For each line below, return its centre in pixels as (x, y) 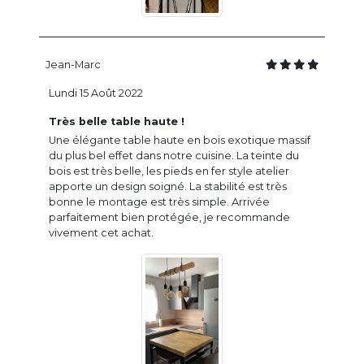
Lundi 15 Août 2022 (96, 93)
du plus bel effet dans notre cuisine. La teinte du (174, 156)
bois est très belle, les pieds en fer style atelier (169, 171)
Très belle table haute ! (117, 122)
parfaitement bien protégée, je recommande (169, 218)
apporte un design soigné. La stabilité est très (168, 187)
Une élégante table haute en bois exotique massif (180, 141)
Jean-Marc (73, 65)
